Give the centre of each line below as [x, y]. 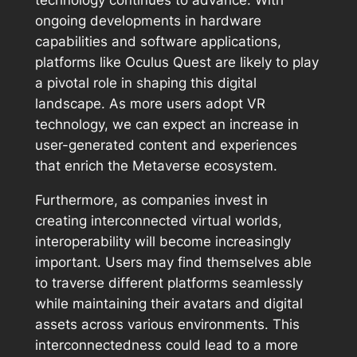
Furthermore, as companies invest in [151, 200]
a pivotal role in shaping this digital [145, 83]
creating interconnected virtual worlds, [158, 220]
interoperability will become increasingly [163, 241]
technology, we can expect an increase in [167, 125]
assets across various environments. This [167, 324]
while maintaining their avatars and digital [169, 303]
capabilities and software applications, [158, 42]
